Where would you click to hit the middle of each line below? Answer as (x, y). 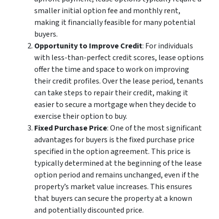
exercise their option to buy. (81, 116)
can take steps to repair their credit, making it (111, 93)
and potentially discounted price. (89, 210)
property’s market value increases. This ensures (113, 187)
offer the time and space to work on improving (112, 69)
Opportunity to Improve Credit (88, 46)
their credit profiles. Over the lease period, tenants (119, 81)
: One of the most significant (154, 128)
